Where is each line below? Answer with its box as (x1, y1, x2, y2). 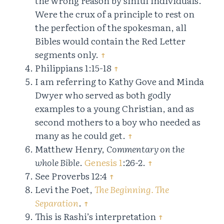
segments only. (35, 47, 100, 61)
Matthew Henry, (35, 142, 106, 156)
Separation (35, 196, 78, 210)
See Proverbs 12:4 (35, 169, 109, 183)
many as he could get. (35, 128, 127, 142)
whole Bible (35, 155, 79, 169)
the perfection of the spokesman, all (35, 20, 186, 34)
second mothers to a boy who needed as (35, 115, 200, 129)
